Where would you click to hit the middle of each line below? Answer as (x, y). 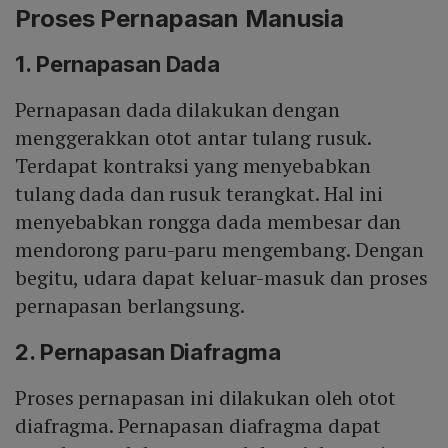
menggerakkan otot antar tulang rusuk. (193, 137)
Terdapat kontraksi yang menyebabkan (193, 165)
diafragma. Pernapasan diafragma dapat (198, 425)
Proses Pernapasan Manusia (179, 18)
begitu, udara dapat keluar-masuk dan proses (221, 277)
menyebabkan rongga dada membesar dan (208, 221)
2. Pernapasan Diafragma (148, 351)
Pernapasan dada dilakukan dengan (177, 109)
